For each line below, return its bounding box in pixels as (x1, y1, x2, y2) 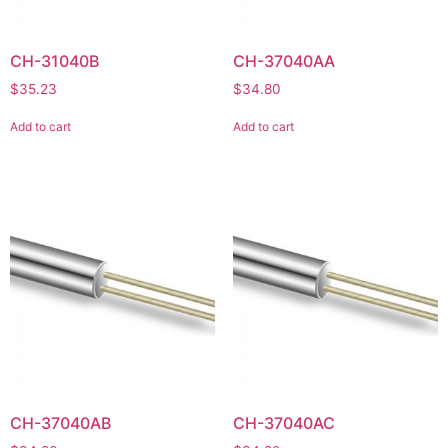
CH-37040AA (232, 51, 335, 72)
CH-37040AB (10, 413, 111, 434)
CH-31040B (10, 51, 99, 72)
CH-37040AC (232, 413, 335, 434)
